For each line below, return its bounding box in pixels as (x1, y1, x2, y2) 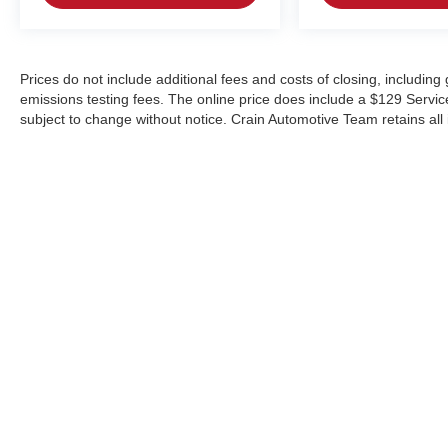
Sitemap (395, 314, 440, 328)
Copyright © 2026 (218, 314, 317, 328)
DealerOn (333, 314, 386, 328)
